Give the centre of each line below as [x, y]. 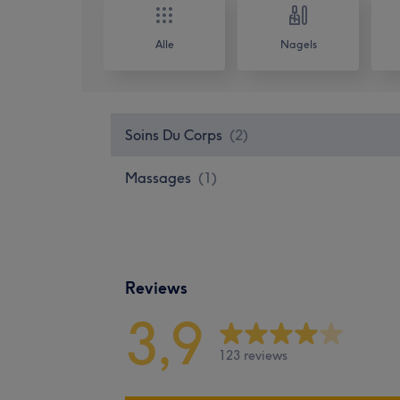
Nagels [298, 44]
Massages [158, 177]
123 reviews [253, 356]
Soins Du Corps [174, 134]
